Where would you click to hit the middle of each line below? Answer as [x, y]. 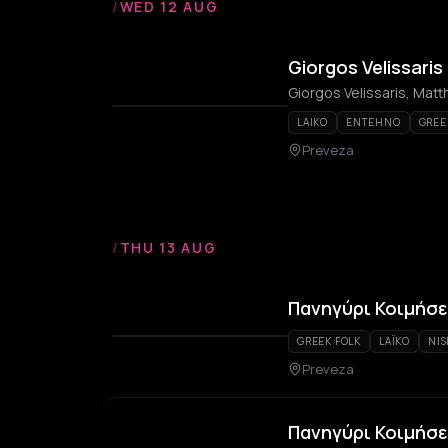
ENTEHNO [373, 122]
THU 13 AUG [168, 247]
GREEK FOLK [329, 341]
